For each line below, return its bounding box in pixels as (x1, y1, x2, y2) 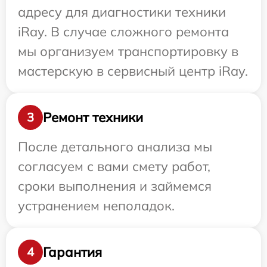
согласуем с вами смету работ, (18, 158, 210, 175)
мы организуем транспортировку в (18, 43, 238, 60)
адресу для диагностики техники (18, 4, 226, 21)
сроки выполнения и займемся (18, 178, 212, 195)
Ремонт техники (43, 108, 143, 126)
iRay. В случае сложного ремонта (18, 23, 229, 41)
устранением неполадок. (18, 197, 175, 215)
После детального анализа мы (18, 138, 212, 156)
